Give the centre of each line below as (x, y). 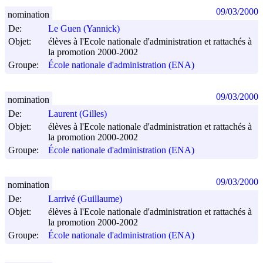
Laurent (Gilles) (77, 114)
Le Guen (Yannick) (84, 29)
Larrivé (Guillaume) (85, 199)
